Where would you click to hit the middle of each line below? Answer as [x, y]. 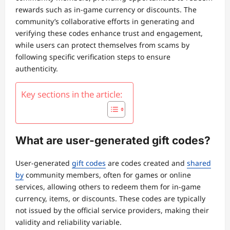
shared [199, 163]
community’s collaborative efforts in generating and [105, 21]
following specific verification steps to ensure [93, 56]
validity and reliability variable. [69, 222]
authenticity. [37, 68]
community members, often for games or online [107, 175]
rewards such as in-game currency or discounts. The [106, 9]
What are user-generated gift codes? [113, 141]
